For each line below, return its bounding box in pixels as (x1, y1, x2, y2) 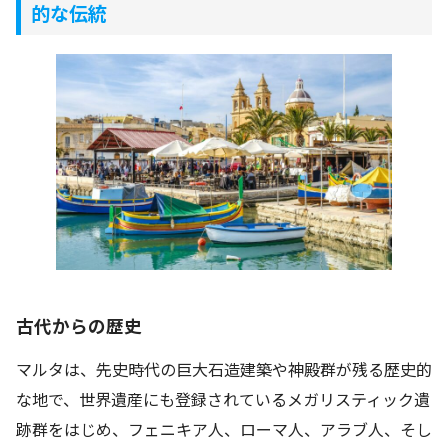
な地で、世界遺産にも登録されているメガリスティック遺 (16, 387, 430, 412)
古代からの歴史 (16, 313, 142, 339)
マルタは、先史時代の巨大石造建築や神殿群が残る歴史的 (16, 357, 432, 382)
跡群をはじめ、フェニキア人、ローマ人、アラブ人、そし (16, 417, 432, 442)
